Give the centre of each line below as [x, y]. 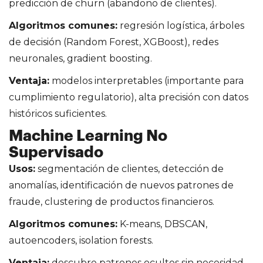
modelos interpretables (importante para [146, 80]
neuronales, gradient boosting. [80, 58]
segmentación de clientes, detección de [129, 168]
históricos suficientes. [58, 113]
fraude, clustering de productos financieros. [112, 201]
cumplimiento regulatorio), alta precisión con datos [129, 97]
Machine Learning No [88, 136]
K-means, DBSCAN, [162, 224]
